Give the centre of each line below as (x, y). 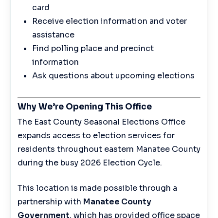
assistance (53, 35)
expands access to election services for (96, 136)
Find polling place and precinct (93, 49)
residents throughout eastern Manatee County (109, 149)
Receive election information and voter (109, 21)
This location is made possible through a (97, 188)
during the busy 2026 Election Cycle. (90, 163)
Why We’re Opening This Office (84, 107)
